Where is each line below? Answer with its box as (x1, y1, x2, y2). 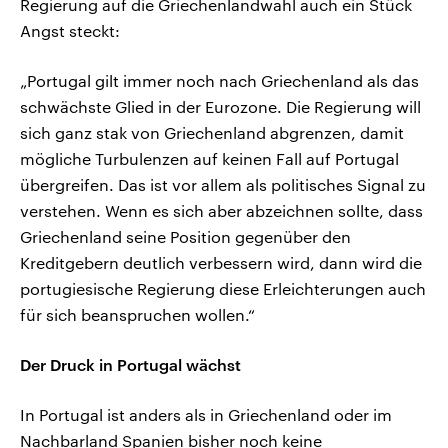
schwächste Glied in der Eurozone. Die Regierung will (20, 97, 421, 117)
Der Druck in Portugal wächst (20, 355, 241, 375)
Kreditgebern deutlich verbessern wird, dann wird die (20, 253, 422, 273)
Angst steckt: (20, 21, 120, 41)
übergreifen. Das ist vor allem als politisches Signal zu (20, 175, 426, 195)
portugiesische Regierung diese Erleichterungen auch (20, 279, 426, 299)
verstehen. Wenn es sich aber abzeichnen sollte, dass (20, 201, 423, 221)
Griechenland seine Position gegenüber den (20, 227, 351, 247)
